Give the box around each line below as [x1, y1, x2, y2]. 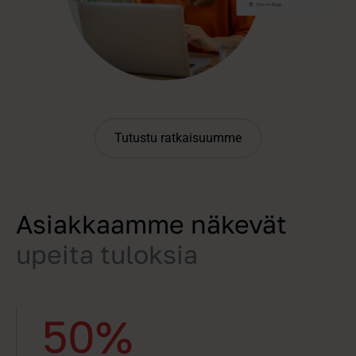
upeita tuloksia [16, 239, 198, 270]
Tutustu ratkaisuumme [114, 130, 242, 146]
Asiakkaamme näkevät [16, 209, 287, 240]
